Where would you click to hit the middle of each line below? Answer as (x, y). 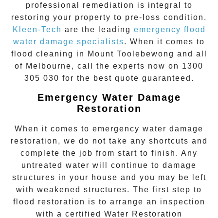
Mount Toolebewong (132, 54)
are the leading (98, 29)
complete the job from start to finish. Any (109, 153)
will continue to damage (143, 165)
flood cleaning (42, 54)
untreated (44, 165)
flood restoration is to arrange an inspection (109, 201)
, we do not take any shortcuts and (133, 141)
